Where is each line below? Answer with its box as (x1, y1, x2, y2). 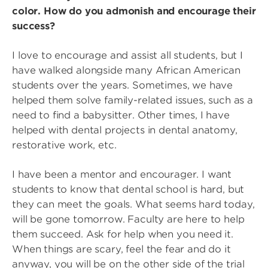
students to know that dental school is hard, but (12, 184, 245, 195)
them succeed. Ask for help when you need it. (12, 229, 233, 240)
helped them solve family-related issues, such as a (12, 95, 253, 106)
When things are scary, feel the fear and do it (12, 243, 231, 255)
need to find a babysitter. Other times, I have (12, 109, 230, 121)
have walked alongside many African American (12, 65, 241, 76)
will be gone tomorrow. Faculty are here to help (12, 214, 245, 225)
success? (12, 20, 58, 32)
